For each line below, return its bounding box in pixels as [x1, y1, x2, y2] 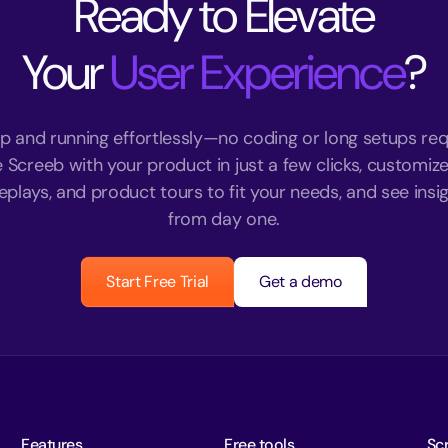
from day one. [168, 207, 280, 232]
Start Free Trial [106, 271, 210, 293]
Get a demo [259, 271, 342, 293]
